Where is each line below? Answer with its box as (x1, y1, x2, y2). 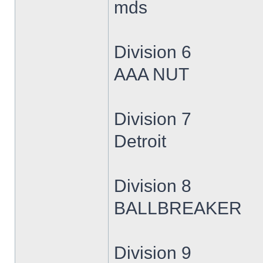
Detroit (114, 131, 166, 151)
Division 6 (114, 42, 191, 62)
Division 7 (114, 109, 191, 129)
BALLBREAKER (114, 198, 242, 218)
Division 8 (114, 176, 191, 195)
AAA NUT (114, 65, 189, 84)
